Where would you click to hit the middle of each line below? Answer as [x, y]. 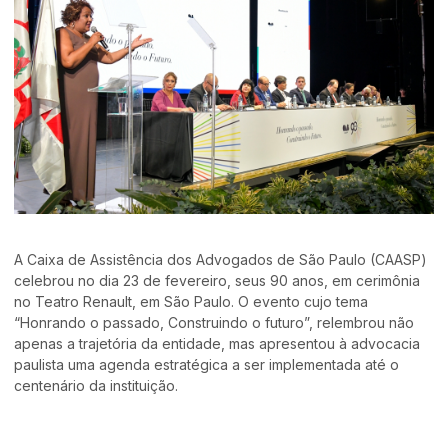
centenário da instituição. [96, 385]
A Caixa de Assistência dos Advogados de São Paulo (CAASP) [221, 259]
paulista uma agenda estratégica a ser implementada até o [207, 364]
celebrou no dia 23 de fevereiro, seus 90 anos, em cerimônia [217, 280]
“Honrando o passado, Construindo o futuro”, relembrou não [214, 322]
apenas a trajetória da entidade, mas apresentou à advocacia [217, 343]
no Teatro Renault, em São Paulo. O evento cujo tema [191, 301]
